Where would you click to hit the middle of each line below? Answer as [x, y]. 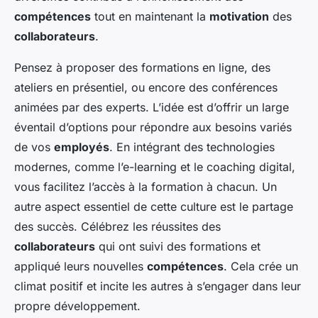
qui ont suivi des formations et [178, 246]
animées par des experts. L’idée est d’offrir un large [152, 107]
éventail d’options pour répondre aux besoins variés [153, 127]
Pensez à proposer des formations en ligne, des [142, 67]
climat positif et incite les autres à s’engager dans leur [158, 286]
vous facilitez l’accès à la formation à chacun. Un [146, 186]
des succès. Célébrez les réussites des [117, 226]
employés [82, 147]
